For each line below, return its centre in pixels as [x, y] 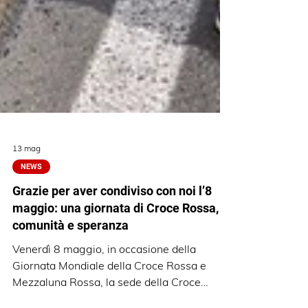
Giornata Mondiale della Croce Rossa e [109, 298]
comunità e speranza [70, 258]
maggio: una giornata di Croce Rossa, [115, 241]
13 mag [26, 181]
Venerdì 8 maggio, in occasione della [104, 282]
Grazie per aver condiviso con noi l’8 [112, 224]
